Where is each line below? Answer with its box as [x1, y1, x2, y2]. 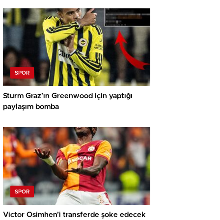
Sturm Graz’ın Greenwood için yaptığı [3, 92, 133, 100]
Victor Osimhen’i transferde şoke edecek [3, 211, 146, 219]
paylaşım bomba [3, 103, 59, 111]
